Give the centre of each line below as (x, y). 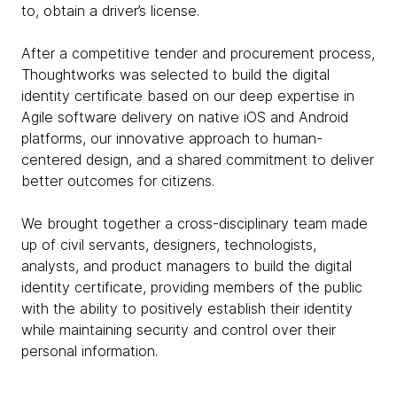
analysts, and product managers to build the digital (187, 266)
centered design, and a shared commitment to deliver (198, 160)
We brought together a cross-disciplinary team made (195, 223)
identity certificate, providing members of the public (192, 287)
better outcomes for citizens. (118, 181)
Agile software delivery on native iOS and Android (185, 117)
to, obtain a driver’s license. (110, 11)
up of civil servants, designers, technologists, (169, 245)
